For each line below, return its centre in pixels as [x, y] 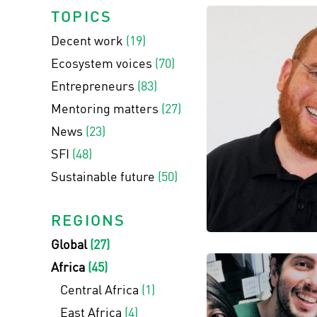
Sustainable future [104, 176]
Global [70, 244]
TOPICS [82, 16]
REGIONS [88, 220]
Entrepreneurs [94, 86]
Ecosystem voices [103, 63]
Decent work [88, 40]
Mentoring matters [106, 108]
